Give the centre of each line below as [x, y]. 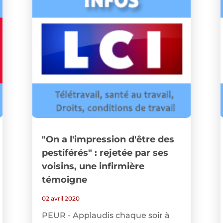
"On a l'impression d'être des [108, 140]
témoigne [64, 180]
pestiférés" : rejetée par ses [105, 153]
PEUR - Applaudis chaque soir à [106, 216]
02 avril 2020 [60, 199]
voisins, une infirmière [93, 167]
